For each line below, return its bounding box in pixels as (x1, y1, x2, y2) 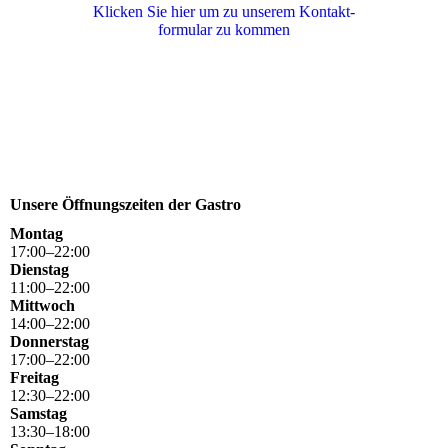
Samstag (10, 405, 67, 423)
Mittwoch (10, 297, 75, 315)
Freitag (10, 369, 59, 387)
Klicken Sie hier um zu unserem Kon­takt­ (93, 3, 355, 21)
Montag (10, 225, 63, 243)
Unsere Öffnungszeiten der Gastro (10, 196, 241, 214)
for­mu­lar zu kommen (158, 21, 290, 39)
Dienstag (10, 261, 69, 279)
